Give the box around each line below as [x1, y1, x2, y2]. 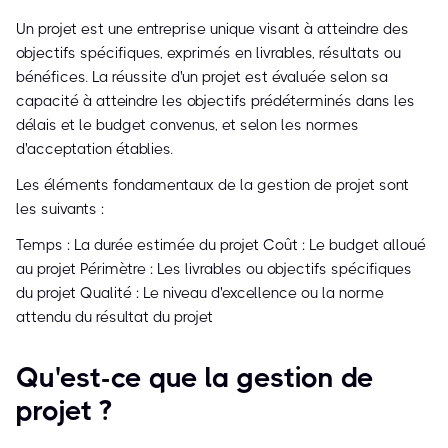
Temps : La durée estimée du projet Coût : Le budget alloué [16, 236, 426, 255]
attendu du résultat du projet [16, 308, 213, 327]
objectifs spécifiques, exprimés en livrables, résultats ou [16, 44, 401, 63]
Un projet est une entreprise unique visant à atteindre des [16, 20, 409, 39]
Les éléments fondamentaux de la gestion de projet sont [16, 176, 409, 195]
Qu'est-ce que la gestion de [16, 361, 374, 395]
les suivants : [16, 200, 104, 219]
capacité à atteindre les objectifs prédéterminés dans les [16, 92, 415, 111]
